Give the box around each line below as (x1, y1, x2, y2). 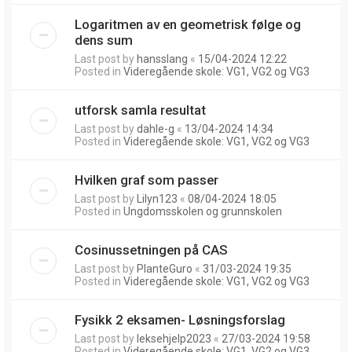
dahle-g (137, 122, 174, 135)
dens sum (75, 31, 133, 48)
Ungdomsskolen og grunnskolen (123, 204, 282, 218)
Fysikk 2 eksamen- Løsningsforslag (75, 311, 285, 328)
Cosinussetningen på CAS (75, 241, 228, 258)
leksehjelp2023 (137, 332, 211, 345)
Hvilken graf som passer (75, 171, 218, 188)
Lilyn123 (137, 192, 178, 205)
